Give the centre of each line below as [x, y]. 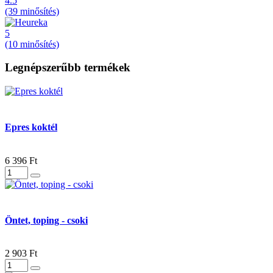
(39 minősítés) [32, 11]
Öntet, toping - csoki [46, 220]
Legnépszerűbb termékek [68, 68]
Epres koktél [31, 127]
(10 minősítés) [32, 44]
